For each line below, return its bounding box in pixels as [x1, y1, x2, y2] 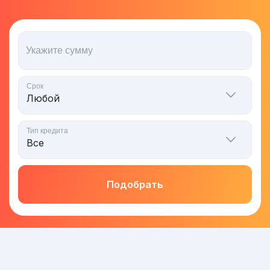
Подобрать [107, 178, 163, 190]
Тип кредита [27, 126, 68, 135]
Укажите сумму [26, 45, 93, 55]
